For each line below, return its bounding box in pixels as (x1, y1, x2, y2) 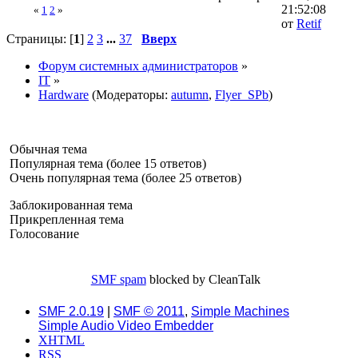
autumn (171, 88, 209, 102)
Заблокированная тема (6, 198, 133, 213)
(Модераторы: (89, 88, 171, 102)
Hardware (38, 88, 89, 102)
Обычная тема (6, 142, 87, 157)
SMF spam (90, 272, 146, 287)
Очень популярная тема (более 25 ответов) (6, 171, 241, 185)
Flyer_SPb (215, 88, 268, 102)
